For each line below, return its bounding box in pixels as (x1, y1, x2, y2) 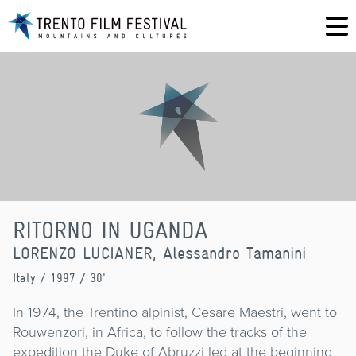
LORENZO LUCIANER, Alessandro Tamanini (13, 242, 306, 263)
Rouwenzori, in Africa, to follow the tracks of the (13, 321, 307, 342)
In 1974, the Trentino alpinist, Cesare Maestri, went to (13, 301, 337, 323)
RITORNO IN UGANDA (13, 216, 207, 243)
